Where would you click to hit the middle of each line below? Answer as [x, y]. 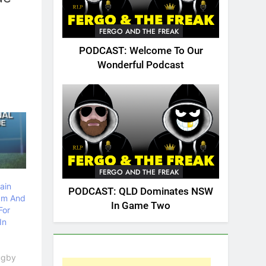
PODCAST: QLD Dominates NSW [141, 191]
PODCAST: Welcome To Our [141, 51]
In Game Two [141, 205]
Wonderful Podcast [141, 65]
